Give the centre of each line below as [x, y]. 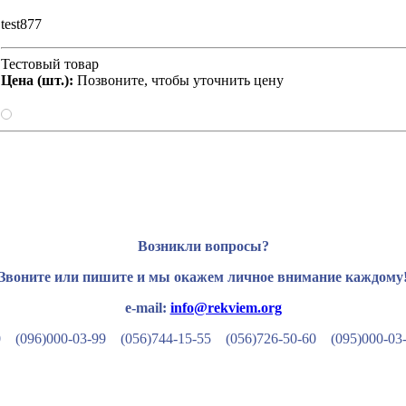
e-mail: [147, 308]
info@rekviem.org [226, 308]
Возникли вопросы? [203, 246]
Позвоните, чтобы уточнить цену [179, 81]
